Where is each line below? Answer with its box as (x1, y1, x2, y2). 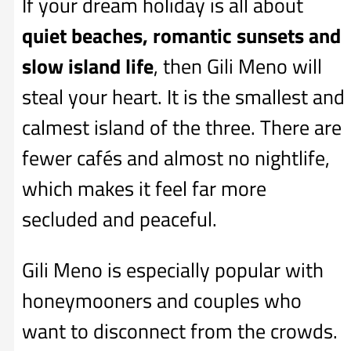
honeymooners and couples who (22, 284, 302, 316)
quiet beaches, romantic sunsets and (22, 20, 341, 51)
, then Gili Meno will (154, 50, 322, 81)
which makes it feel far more (22, 172, 266, 204)
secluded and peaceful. (22, 203, 217, 234)
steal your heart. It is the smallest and (22, 81, 345, 112)
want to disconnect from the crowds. (22, 315, 338, 346)
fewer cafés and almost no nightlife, (22, 142, 330, 173)
